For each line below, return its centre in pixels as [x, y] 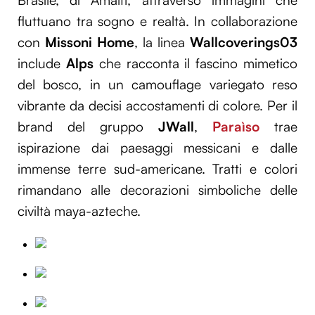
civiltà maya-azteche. [79, 211]
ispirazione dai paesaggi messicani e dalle [157, 148]
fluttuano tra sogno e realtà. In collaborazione [157, 21]
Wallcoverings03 [244, 43]
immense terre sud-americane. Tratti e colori [157, 169]
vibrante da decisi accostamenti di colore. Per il [157, 106]
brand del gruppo [88, 127]
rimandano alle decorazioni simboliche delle [157, 190]
